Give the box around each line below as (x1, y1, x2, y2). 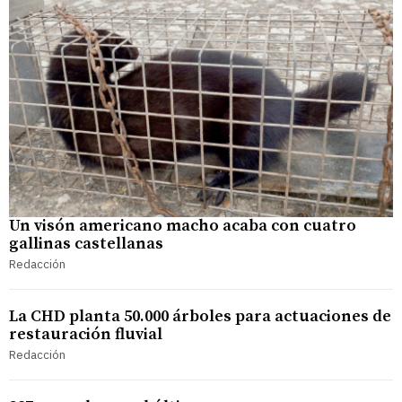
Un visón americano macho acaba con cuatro (9, 214, 356, 236)
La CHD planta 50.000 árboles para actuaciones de (9, 305, 391, 327)
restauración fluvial (9, 323, 162, 345)
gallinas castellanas (9, 232, 163, 254)
